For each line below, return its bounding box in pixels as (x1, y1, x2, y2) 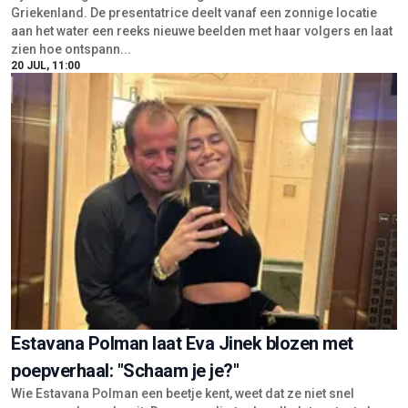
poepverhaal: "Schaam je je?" (11, 359, 239, 382)
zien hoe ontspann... (11, 42, 131, 57)
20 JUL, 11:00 (11, 59, 80, 73)
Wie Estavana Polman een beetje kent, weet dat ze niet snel (11, 385, 354, 401)
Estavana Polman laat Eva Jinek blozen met (11, 331, 353, 354)
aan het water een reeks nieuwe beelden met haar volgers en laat (11, 24, 393, 39)
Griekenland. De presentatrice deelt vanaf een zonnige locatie (11, 5, 377, 21)
